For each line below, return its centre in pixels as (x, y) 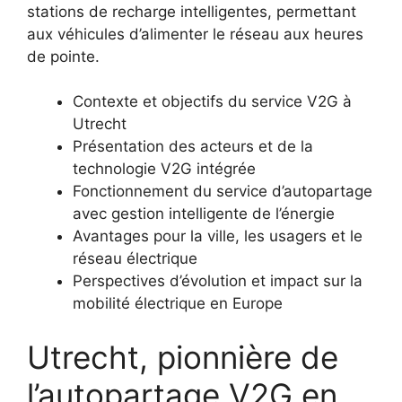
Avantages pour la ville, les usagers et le (218, 236)
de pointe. (63, 56)
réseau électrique (135, 258)
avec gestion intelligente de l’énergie (204, 214)
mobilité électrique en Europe (178, 303)
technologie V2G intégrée (164, 169)
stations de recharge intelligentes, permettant (192, 11)
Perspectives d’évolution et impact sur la (218, 281)
